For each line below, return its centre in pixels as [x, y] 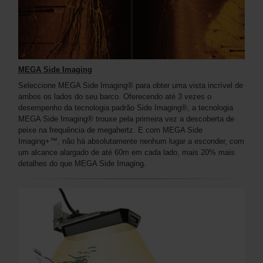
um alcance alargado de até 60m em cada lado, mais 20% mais [127, 153]
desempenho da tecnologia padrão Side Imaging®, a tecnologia [126, 108]
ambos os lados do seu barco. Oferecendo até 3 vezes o [115, 97]
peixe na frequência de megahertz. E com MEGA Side [110, 130]
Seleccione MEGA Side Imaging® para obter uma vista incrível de [131, 86]
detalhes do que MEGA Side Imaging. [83, 164]
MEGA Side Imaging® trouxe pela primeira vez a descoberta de [126, 119]
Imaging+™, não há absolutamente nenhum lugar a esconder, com [131, 141]
